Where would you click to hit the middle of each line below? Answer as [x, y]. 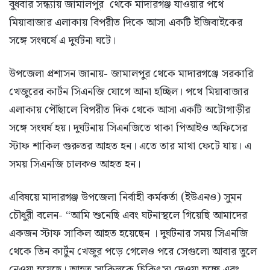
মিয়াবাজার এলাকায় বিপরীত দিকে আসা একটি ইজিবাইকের [126, 23]
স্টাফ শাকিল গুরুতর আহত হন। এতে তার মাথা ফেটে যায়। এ [130, 146]
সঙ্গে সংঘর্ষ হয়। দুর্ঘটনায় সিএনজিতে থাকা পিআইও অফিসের [128, 128]
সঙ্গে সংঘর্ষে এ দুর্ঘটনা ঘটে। [62, 41]
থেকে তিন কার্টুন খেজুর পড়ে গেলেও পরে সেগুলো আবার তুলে [133, 252]
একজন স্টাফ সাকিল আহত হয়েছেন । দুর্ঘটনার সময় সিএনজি [128, 234]
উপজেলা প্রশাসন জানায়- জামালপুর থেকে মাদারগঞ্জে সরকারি [131, 74]
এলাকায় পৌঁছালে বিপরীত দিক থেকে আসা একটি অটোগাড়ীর [130, 110]
